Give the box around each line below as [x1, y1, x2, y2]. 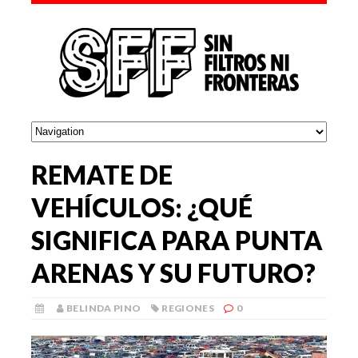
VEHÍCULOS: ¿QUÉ [31, 191, 253, 223]
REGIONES [161, 301, 215, 314]
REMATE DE [31, 158, 173, 190]
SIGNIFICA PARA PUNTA [31, 224, 323, 256]
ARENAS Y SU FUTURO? [31, 257, 316, 288]
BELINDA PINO [66, 301, 141, 314]
